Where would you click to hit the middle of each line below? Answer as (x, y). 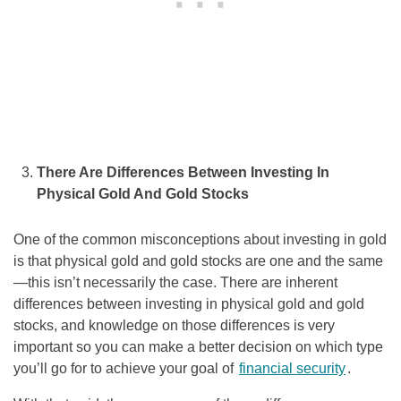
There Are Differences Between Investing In (183, 173)
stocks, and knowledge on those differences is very (174, 326)
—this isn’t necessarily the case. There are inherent (175, 283)
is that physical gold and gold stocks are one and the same (198, 261)
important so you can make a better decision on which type (198, 347)
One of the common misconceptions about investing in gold (200, 240)
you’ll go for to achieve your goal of (125, 369)
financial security (292, 369)
